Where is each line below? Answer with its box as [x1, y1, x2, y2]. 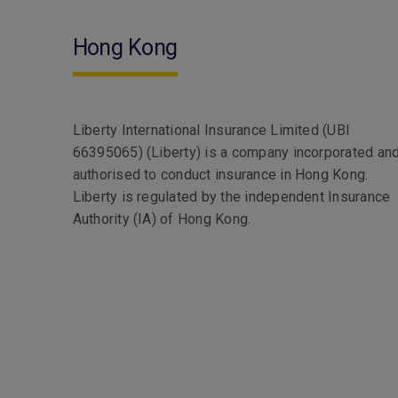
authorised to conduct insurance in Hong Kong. [72, 166, 369, 183]
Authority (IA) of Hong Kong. [72, 211, 251, 227]
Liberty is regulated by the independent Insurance [72, 188, 391, 205]
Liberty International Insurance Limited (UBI [72, 122, 351, 139]
